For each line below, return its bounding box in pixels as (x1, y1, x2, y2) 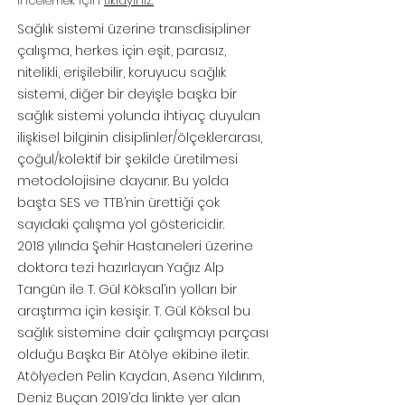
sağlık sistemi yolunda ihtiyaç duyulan (17, 107, 260, 125)
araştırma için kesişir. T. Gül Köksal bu (17, 302, 250, 320)
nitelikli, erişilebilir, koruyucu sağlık (17, 63, 226, 81)
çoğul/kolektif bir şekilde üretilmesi (17, 150, 238, 168)
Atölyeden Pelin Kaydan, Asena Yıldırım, (17, 367, 264, 385)
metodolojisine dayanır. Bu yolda (17, 172, 229, 190)
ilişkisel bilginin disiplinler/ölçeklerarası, (17, 128, 262, 146)
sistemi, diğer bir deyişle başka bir (17, 85, 237, 103)
